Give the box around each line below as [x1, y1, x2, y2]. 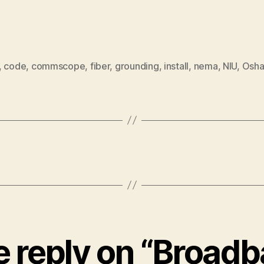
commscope [31, 60, 85, 72]
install [164, 60, 189, 72]
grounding [114, 60, 159, 72]
